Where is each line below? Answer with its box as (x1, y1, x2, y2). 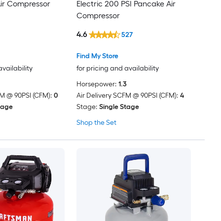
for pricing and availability (76, 64, 159, 73)
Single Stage (99, 102, 139, 111)
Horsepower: (76, 79, 116, 88)
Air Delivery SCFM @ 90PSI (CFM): (76, 91, 178, 100)
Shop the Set (76, 118, 116, 127)
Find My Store (76, 51, 118, 60)
